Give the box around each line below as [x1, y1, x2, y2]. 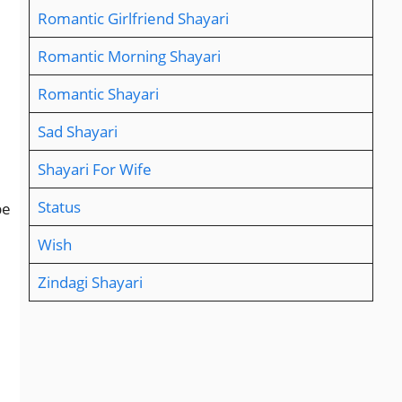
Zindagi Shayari [37, 272, 143, 293]
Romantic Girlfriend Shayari [37, 8, 229, 30]
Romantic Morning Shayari [37, 46, 221, 67]
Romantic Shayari [37, 83, 159, 105]
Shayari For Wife [37, 159, 152, 180]
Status [37, 197, 81, 218]
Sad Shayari [37, 121, 118, 143]
